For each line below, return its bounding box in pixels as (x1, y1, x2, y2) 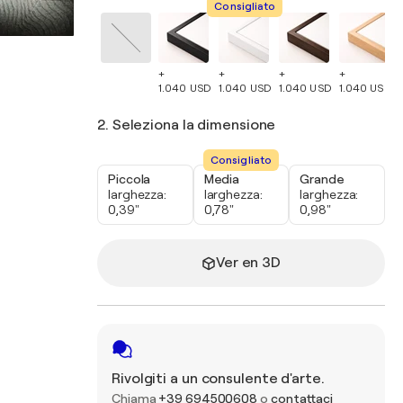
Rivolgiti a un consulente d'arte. (112, 371, 325, 387)
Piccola (108, 172, 151, 186)
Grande (300, 172, 345, 186)
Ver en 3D (215, 255, 282, 271)
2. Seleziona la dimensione (97, 117, 276, 133)
